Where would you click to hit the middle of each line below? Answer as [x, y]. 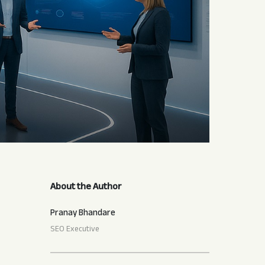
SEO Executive [75, 230]
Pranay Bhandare [83, 214]
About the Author [86, 188]
